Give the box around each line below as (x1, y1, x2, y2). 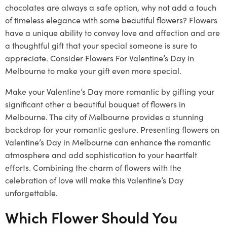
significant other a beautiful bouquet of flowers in (5, 98, 185, 109)
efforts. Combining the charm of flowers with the (5, 161, 181, 173)
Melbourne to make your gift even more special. (5, 64, 181, 76)
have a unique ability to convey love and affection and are (5, 26, 220, 38)
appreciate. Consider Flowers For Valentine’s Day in (5, 52, 194, 63)
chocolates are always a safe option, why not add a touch (5, 1, 216, 13)
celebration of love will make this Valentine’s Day (5, 174, 183, 185)
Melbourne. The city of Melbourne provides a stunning (5, 110, 204, 122)
